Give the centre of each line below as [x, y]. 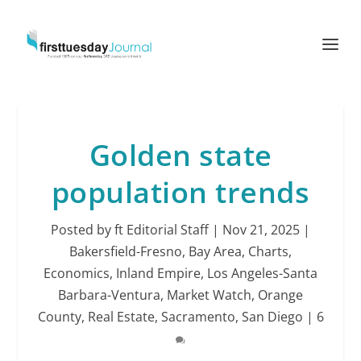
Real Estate [121, 317]
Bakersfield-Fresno [126, 251]
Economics [77, 273]
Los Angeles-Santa [262, 273]
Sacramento [198, 317]
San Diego [272, 317]
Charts [268, 251]
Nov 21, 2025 [261, 230]
